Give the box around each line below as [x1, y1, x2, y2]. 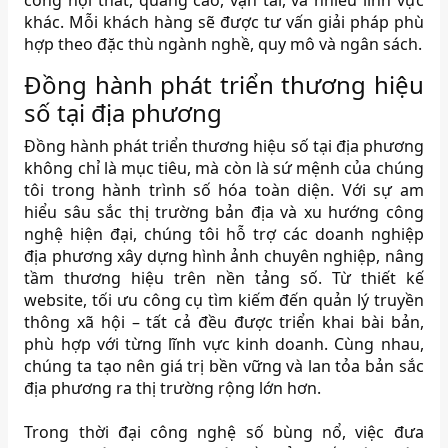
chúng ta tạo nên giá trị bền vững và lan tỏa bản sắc [24, 355, 424, 378]
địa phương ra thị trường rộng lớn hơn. [24, 377, 322, 400]
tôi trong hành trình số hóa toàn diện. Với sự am [24, 179, 424, 202]
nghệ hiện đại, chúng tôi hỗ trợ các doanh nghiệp [24, 223, 424, 246]
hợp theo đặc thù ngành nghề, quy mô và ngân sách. [24, 33, 423, 56]
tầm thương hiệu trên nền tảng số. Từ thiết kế [24, 267, 424, 290]
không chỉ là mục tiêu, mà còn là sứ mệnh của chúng [24, 157, 424, 180]
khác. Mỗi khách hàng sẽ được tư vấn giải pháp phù [24, 11, 424, 34]
